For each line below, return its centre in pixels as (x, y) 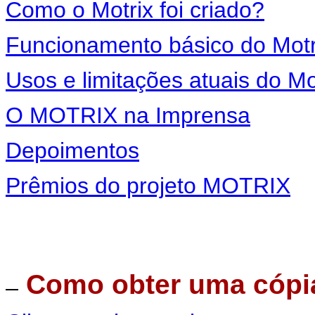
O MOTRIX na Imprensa (128, 115)
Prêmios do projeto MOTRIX (148, 186)
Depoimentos (72, 150)
